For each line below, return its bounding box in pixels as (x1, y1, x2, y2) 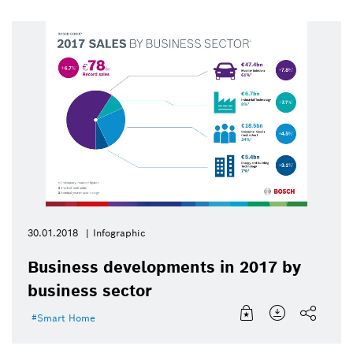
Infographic (93, 227, 146, 240)
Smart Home (37, 312, 95, 325)
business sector (28, 281, 152, 302)
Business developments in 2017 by (28, 257, 301, 278)
